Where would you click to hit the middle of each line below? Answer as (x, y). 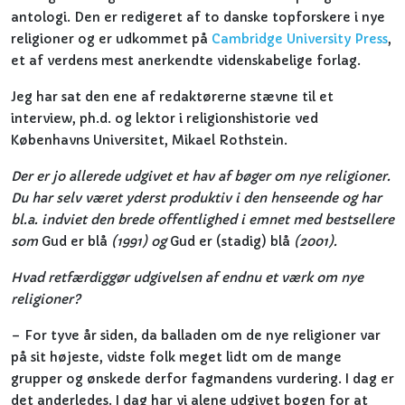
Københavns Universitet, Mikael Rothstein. (149, 140)
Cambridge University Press (300, 39)
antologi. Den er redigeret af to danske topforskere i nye (198, 17)
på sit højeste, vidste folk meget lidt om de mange (176, 357)
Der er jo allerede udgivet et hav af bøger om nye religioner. (201, 176)
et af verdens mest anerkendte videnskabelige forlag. (186, 61)
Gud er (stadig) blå (230, 241)
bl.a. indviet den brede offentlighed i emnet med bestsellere (202, 220)
